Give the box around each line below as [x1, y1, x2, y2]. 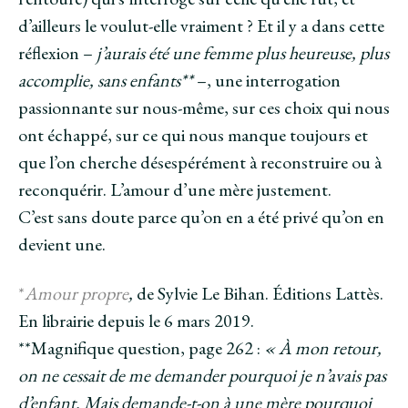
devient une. [18, 231, 106, 256]
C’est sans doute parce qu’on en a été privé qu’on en [18, 204, 384, 229]
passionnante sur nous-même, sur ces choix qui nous [18, 95, 390, 119]
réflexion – [18, 40, 97, 65]
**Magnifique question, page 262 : [18, 335, 264, 360]
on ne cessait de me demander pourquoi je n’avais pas [18, 362, 386, 387]
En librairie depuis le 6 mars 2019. [18, 308, 254, 332]
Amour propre [25, 280, 128, 305]
